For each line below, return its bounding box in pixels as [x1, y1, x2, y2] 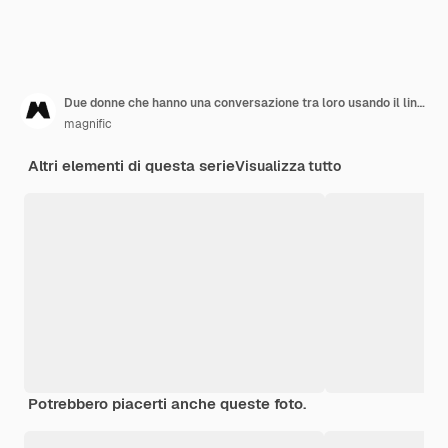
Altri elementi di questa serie [28, 155, 235, 175]
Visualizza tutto [235, 156, 341, 175]
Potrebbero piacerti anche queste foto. [28, 393, 306, 413]
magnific [64, 115, 112, 132]
